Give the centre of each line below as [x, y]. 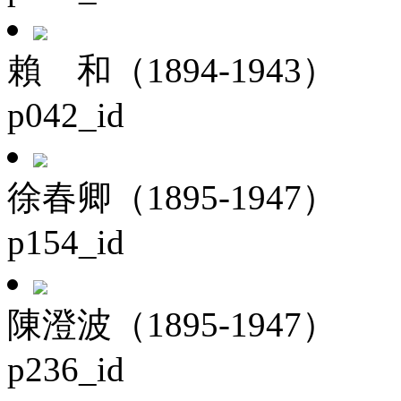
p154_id [66, 242]
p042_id [66, 115]
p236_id [66, 369]
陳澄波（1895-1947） [172, 324]
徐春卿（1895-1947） [172, 197]
